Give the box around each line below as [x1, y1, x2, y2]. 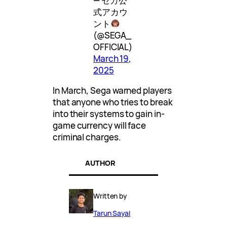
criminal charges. [53, 131, 121, 143]
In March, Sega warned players [53, 84, 172, 96]
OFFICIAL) [93, 41, 133, 53]
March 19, [93, 52, 132, 64]
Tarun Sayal [93, 208, 131, 218]
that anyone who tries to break [53, 96, 173, 108]
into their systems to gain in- [53, 107, 165, 120]
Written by [93, 191, 127, 201]
